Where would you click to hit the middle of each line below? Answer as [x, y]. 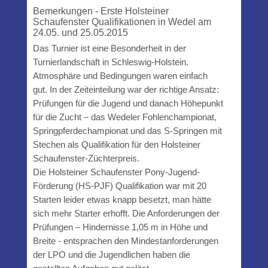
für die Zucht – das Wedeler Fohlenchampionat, [124, 117]
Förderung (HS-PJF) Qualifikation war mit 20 [119, 185]
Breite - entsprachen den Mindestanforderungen [125, 240]
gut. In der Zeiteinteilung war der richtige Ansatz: [126, 89]
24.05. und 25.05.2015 [80, 32]
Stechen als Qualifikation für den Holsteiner [116, 144]
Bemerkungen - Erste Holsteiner [100, 11]
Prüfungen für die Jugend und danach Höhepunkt [128, 103]
